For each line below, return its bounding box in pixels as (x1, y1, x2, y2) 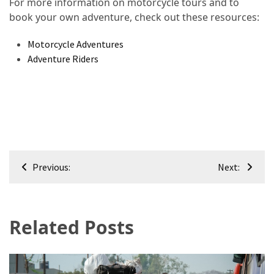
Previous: (32, 161, 70, 174)
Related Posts (9, 215, 134, 240)
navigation (9, 170, 108, 196)
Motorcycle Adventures (28, 38, 124, 51)
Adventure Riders (28, 53, 98, 65)
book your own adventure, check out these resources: (9, 10, 259, 24)
